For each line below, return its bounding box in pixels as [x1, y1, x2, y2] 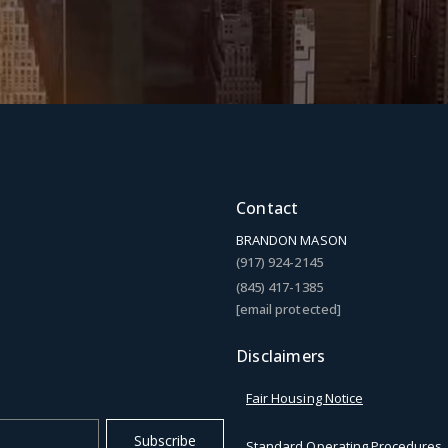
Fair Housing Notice [246, 388, 363, 407]
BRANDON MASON [236, 230, 347, 249]
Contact [236, 196, 299, 219]
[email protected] [236, 299, 341, 318]
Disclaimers [236, 344, 326, 367]
